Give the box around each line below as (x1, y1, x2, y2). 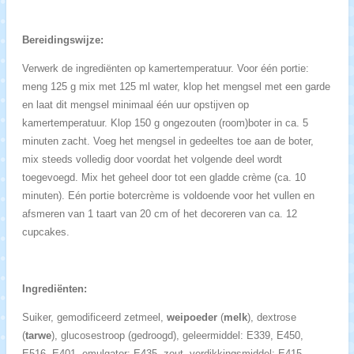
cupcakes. (21, 226, 70, 239)
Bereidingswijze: (21, 34, 104, 47)
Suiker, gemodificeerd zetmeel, (21, 311, 167, 324)
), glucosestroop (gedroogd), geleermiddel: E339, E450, (51, 330, 303, 342)
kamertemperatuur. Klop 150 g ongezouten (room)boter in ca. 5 (21, 117, 308, 130)
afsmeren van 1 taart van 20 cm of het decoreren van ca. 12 (21, 208, 297, 220)
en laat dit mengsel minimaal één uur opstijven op (21, 99, 249, 111)
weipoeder (166, 311, 217, 324)
